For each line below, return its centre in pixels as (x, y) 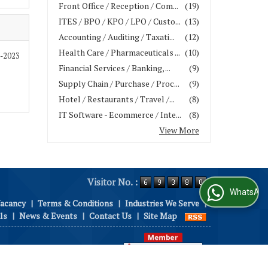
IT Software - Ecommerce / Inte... (120, 115)
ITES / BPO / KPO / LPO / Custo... (120, 21)
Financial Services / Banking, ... (115, 68)
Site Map (160, 216)
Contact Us (110, 216)
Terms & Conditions (75, 203)
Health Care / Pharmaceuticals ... (119, 52)
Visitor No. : (114, 182)
